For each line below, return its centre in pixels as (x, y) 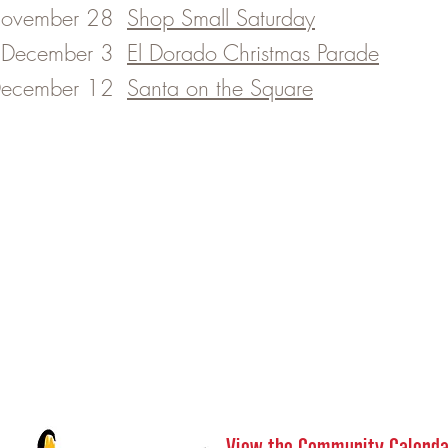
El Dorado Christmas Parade (253, 53)
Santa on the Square (220, 88)
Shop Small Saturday (221, 18)
